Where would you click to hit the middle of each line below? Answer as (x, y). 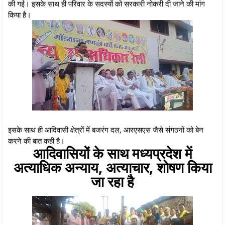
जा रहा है (113, 181)
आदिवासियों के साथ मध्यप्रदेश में (113, 153)
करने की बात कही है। (37, 140)
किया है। (20, 14)
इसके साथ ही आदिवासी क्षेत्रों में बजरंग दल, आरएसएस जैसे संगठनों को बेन (106, 129)
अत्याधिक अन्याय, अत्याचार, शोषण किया (113, 167)
